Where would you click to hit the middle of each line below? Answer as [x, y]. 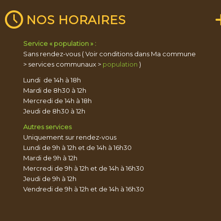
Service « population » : [59, 44]
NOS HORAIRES [76, 20]
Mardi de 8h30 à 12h [55, 91]
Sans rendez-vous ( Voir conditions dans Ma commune [109, 54]
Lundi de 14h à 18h [52, 80]
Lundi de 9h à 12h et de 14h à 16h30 [77, 148]
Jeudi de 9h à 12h [50, 179]
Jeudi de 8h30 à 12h [54, 111]
